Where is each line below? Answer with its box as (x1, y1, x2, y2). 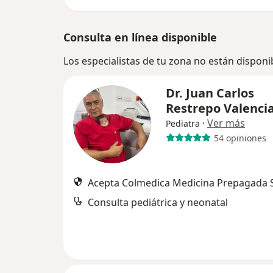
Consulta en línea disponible (63, 30, 217, 44)
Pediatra (166, 118, 200, 129)
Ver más (207, 116, 245, 130)
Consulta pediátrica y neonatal (88, 196, 228, 209)
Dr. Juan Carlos (166, 85, 254, 101)
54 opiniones (213, 132, 266, 144)
